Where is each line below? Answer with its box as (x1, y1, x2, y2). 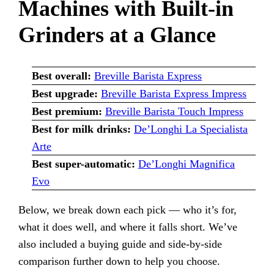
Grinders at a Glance (18, 22, 217, 47)
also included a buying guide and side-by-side (18, 237, 223, 250)
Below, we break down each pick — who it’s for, (18, 203, 237, 216)
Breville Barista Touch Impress (105, 105, 243, 117)
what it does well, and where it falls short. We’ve (18, 220, 238, 233)
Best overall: (31, 69, 94, 82)
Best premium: (31, 105, 105, 117)
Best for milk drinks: (31, 122, 134, 135)
